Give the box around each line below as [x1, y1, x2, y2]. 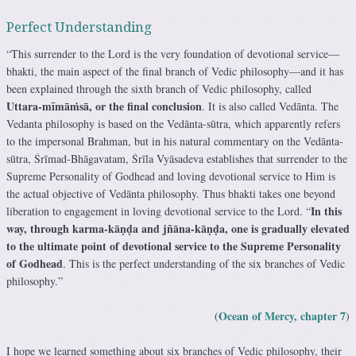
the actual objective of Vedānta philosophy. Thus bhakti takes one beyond [6, 186, 335, 202]
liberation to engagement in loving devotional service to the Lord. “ [6, 203, 311, 219]
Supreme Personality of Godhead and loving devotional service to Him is [6, 168, 335, 184]
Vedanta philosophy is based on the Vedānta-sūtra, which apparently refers [6, 116, 340, 132]
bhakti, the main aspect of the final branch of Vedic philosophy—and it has [6, 64, 343, 79]
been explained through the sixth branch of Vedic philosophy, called [6, 81, 311, 97]
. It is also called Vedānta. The [202, 99, 339, 114]
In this [311, 203, 342, 220]
